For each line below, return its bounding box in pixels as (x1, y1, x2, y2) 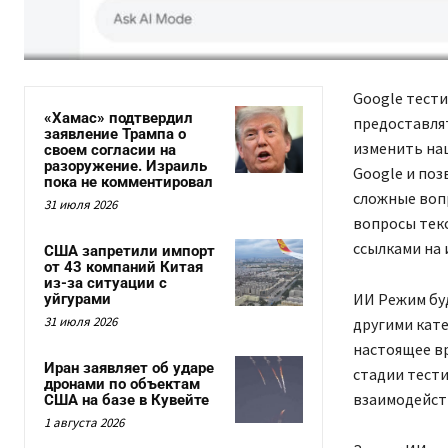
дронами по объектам (44, 375, 200, 394)
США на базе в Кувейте (44, 391, 209, 410)
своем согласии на (44, 141, 176, 160)
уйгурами (44, 290, 111, 309)
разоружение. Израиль (44, 157, 207, 176)
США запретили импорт (44, 242, 215, 261)
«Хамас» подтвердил (44, 109, 193, 128)
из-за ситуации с (44, 274, 167, 293)
